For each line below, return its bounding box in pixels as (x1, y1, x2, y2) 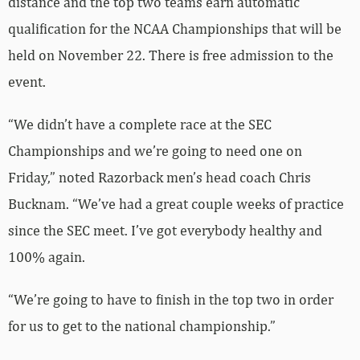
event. (8, 73, 46, 91)
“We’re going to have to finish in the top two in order (8, 291, 333, 309)
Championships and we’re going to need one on (8, 142, 302, 160)
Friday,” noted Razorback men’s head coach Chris (8, 169, 311, 186)
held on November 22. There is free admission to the (8, 47, 333, 64)
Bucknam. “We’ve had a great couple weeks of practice (8, 195, 344, 213)
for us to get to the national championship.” (8, 317, 276, 335)
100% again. (8, 248, 85, 266)
